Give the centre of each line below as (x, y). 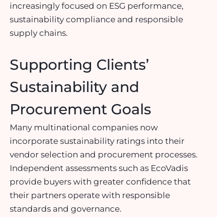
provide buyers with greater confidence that (100, 181)
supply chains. (39, 33)
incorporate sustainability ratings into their (97, 141)
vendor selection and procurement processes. (104, 154)
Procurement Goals (80, 109)
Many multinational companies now (84, 127)
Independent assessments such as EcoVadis (99, 168)
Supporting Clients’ (79, 64)
